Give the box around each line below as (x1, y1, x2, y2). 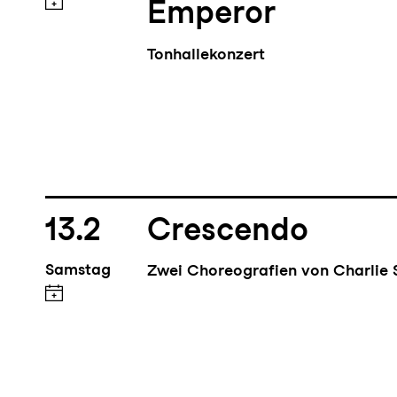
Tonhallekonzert (147, 46, 266, 66)
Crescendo (147, 213, 309, 252)
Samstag (44, 262, 111, 282)
